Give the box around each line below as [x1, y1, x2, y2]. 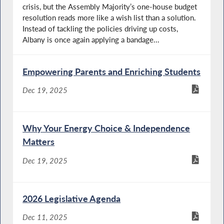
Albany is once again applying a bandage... [22, 34, 160, 44]
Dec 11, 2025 [22, 212, 68, 222]
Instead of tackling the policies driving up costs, [22, 23, 178, 33]
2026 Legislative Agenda [22, 193, 121, 204]
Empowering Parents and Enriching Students [22, 65, 201, 77]
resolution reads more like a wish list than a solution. [22, 12, 196, 22]
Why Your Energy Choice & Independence [22, 122, 190, 134]
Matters [22, 136, 55, 147]
